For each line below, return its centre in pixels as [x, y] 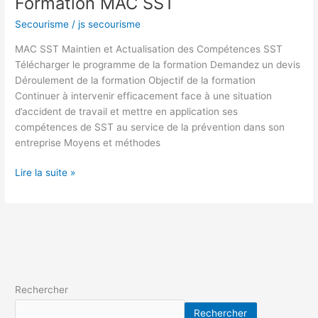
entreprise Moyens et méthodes [88, 142]
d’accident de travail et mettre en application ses [127, 111]
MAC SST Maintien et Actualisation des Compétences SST [149, 49]
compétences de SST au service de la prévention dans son [150, 127]
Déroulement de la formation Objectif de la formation [136, 80]
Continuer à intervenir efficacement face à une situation [144, 95]
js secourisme [110, 24]
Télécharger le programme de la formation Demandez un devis [158, 64]
